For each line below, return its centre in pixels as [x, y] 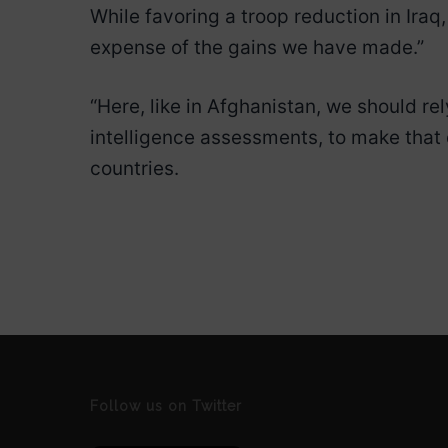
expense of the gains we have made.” [257, 47]
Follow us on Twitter [166, 406]
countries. [134, 168]
